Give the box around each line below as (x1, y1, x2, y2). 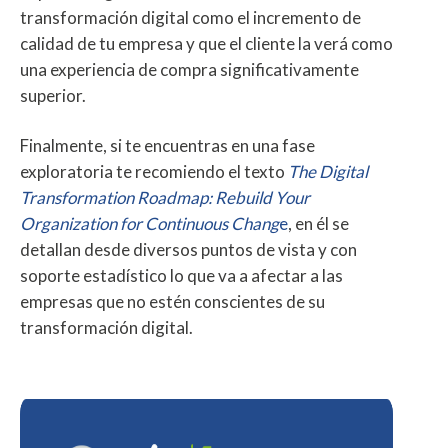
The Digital (288, 161, 368, 183)
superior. (20, 85, 86, 107)
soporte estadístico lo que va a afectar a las (20, 265, 343, 287)
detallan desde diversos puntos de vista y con (20, 239, 357, 261)
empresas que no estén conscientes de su (20, 291, 325, 313)
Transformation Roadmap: (20, 187, 215, 209)
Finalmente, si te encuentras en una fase (20, 135, 315, 157)
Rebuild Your (215, 187, 310, 209)
